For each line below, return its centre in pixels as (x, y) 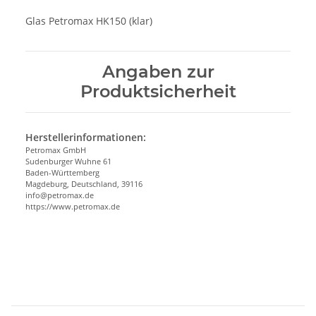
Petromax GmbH (56, 150)
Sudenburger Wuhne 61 (68, 161)
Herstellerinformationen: (86, 137)
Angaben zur (158, 71)
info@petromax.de (60, 195)
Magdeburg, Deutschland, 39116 (84, 183)
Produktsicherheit (158, 91)
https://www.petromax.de (73, 206)
